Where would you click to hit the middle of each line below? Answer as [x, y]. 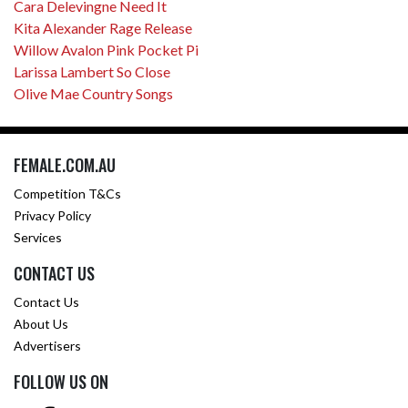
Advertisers [47, 345]
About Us [41, 323]
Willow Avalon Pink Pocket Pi [106, 49]
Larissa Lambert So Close [92, 71]
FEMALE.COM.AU [65, 164]
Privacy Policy [52, 215]
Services [38, 237]
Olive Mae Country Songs [93, 93]
